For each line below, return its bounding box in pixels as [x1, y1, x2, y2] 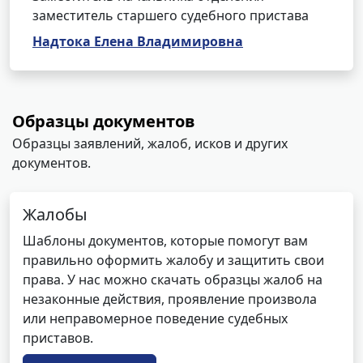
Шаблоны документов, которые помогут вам [23, 232, 308, 250]
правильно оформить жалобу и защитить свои [23, 251, 324, 269]
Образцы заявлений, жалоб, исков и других [12, 135, 288, 152]
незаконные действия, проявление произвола [23, 290, 317, 308]
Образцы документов [12, 110, 195, 132]
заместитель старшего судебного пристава [32, 6, 309, 24]
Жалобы [23, 203, 88, 225]
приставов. [23, 329, 93, 347]
